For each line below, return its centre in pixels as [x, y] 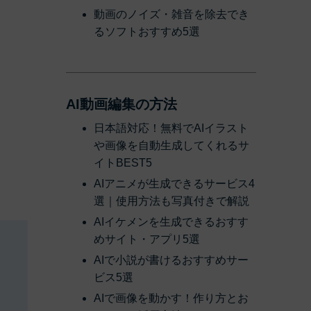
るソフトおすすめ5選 [147, 32]
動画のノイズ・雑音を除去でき [171, 15]
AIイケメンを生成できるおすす [171, 222]
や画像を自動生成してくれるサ [171, 146]
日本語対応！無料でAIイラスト [171, 128]
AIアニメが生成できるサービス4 [174, 184]
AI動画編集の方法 [121, 104]
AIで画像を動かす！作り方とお [171, 299]
